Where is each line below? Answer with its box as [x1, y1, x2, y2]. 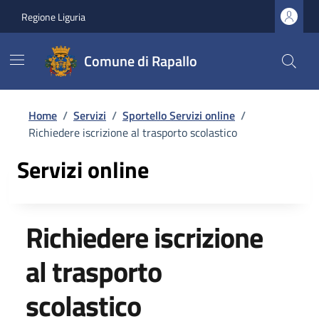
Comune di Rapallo [84, 50, 197, 72]
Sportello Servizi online [122, 107, 235, 124]
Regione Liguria [21, 9, 85, 24]
